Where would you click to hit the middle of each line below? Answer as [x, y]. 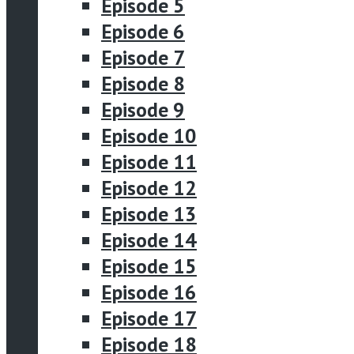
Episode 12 [149, 187]
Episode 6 [143, 31]
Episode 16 [149, 292]
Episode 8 [143, 83]
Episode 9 [143, 109]
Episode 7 [143, 57]
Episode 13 [149, 213]
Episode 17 [149, 318]
